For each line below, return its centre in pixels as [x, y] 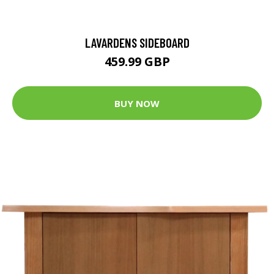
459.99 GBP [137, 61]
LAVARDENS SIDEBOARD [137, 43]
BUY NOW [137, 103]
